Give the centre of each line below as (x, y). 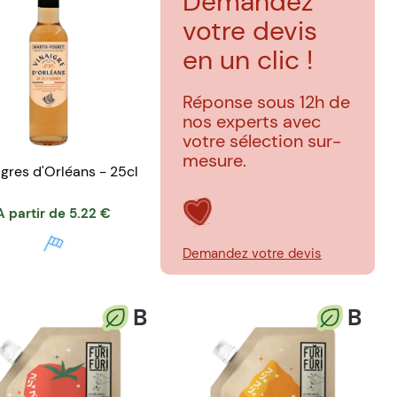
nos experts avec (252, 121)
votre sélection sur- (262, 140)
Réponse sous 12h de (266, 101)
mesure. (214, 160)
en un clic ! (248, 59)
